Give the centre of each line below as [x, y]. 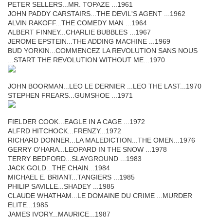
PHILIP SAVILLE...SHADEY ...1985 [61, 187]
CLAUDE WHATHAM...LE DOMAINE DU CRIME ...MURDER [100, 196]
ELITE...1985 [28, 205]
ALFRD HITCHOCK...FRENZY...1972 [64, 131]
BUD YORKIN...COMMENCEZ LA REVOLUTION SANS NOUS [103, 51]
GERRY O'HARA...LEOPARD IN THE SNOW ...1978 [87, 150]
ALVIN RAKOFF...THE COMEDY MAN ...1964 [77, 23]
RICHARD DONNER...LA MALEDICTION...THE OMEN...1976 [101, 140]
